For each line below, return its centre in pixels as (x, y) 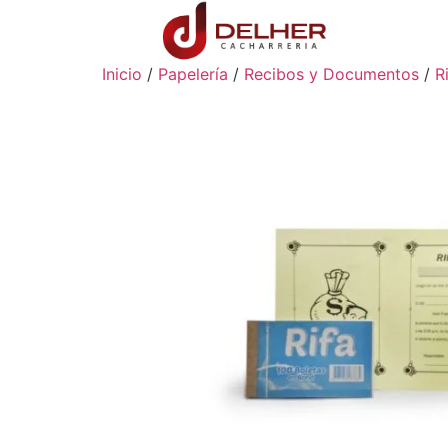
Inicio (122, 74)
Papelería (193, 74)
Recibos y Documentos (331, 74)
